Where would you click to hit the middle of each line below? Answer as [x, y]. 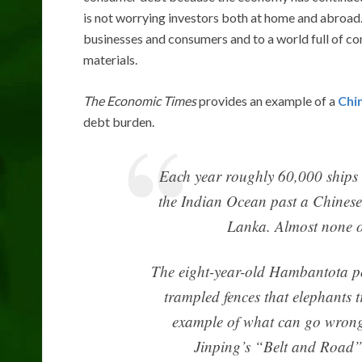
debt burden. [119, 121]
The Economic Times [140, 100]
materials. [110, 59]
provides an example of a [267, 100]
